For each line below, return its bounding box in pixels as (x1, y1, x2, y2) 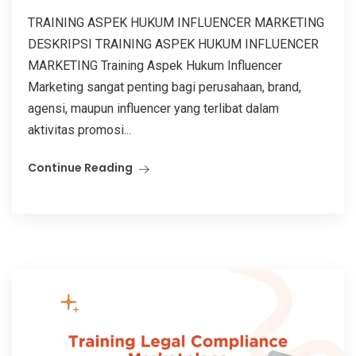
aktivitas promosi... (28, 122, 131, 137)
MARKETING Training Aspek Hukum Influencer (28, 57, 282, 73)
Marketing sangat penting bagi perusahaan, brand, (28, 79, 301, 95)
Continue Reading (28, 159, 133, 176)
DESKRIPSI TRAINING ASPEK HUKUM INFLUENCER (28, 36, 319, 52)
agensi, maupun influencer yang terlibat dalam (28, 100, 279, 116)
